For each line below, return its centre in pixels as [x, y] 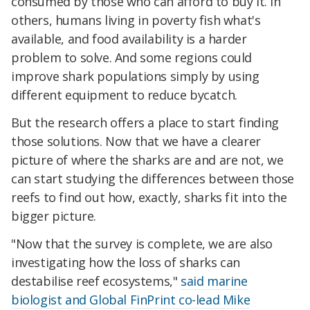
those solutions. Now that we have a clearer [136, 141]
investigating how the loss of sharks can [126, 262]
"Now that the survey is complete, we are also [142, 243]
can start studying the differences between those [153, 179]
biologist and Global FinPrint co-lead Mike [131, 299]
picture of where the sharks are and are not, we [147, 160]
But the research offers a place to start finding [145, 122]
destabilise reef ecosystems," [96, 281]
